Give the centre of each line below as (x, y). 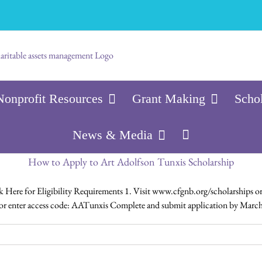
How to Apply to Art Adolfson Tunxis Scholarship (131, 162)
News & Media (113, 135)
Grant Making (169, 99)
